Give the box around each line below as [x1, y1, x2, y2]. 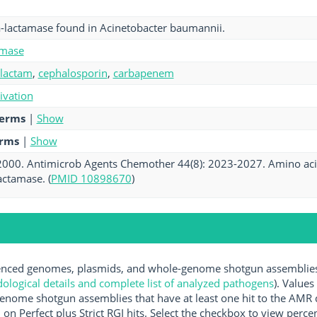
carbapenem [113, 66, 174, 80]
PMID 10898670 [50, 171, 132, 185]
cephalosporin [38, 66, 108, 80]
